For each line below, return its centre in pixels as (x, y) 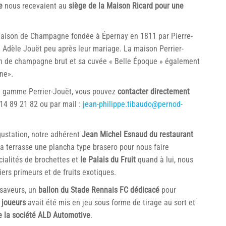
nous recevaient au (36, 6)
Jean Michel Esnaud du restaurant (137, 134)
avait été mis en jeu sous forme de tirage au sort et (110, 203)
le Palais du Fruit (108, 160)
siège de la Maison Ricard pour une (126, 6)
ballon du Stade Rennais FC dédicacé (100, 190)
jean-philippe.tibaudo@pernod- (133, 104)
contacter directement (154, 92)
